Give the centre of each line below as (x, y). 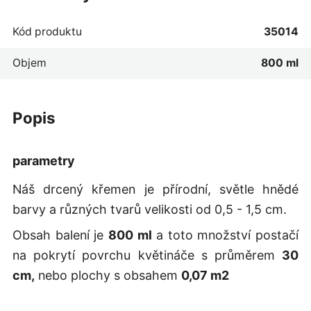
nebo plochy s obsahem (108, 275)
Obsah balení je (60, 235)
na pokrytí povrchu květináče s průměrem (147, 255)
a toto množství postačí (225, 235)
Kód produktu (47, 32)
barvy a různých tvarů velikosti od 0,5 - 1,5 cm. (149, 209)
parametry (43, 161)
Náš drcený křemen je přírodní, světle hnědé (155, 189)
